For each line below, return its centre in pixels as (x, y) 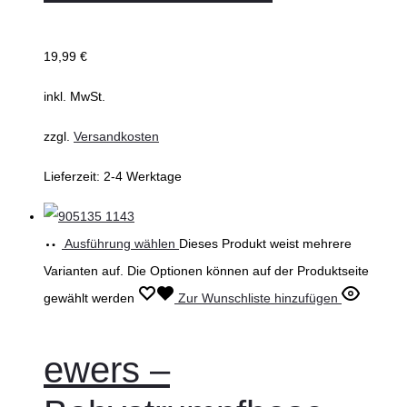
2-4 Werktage (143, 177)
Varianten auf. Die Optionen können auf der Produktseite (206, 271)
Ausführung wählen (120, 244)
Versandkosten (116, 137)
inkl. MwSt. (74, 97)
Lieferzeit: (74, 177)
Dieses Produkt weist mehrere (265, 244)
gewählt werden (91, 298)
